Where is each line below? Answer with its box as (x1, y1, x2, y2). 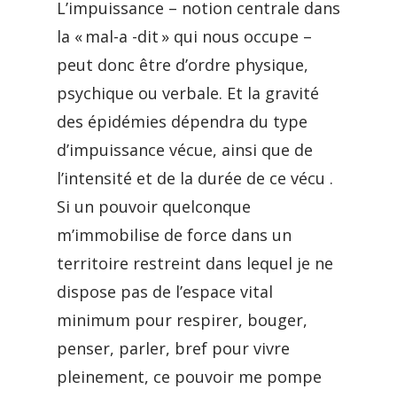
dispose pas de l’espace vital (57, 281, 273, 302)
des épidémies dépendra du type (57, 111, 307, 132)
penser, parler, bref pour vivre (57, 338, 290, 359)
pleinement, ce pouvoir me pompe (57, 366, 322, 387)
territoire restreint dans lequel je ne (57, 253, 333, 274)
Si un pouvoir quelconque (57, 196, 251, 217)
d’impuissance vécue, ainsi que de (57, 139, 313, 160)
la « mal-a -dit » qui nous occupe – (57, 26, 312, 47)
